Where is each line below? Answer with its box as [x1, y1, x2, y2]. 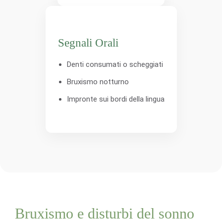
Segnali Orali [57, 37, 118, 49]
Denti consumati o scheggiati [66, 60, 163, 69]
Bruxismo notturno [66, 77, 129, 86]
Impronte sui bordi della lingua [66, 95, 165, 104]
